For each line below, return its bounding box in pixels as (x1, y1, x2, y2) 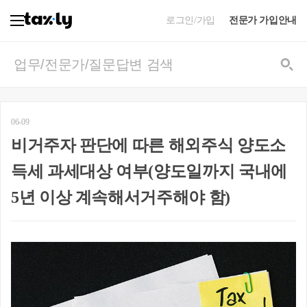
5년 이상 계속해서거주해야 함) (11, 188, 230, 206)
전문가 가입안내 (228, 15, 297, 25)
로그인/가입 (166, 15, 215, 25)
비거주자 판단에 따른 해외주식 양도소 (11, 136, 286, 154)
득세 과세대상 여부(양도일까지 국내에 (11, 162, 287, 180)
